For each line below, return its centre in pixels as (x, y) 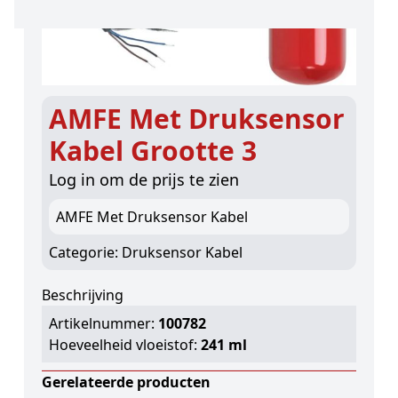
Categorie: (85, 253)
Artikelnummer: (101, 324)
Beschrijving (82, 295)
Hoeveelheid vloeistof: (124, 345)
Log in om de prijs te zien (143, 180)
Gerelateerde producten (126, 382)
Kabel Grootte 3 (152, 151)
